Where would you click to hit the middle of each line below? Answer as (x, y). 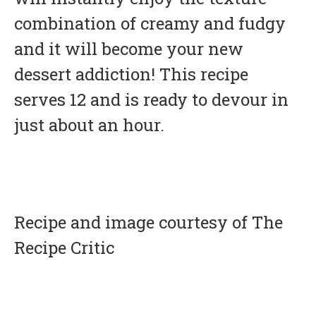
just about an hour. (89, 124)
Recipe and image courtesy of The (148, 222)
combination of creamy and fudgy (150, 23)
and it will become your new (129, 48)
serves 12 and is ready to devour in (151, 99)
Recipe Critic (64, 247)
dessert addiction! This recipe (131, 74)
